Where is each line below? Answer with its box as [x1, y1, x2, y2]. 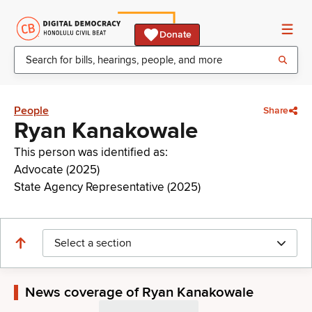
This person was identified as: [14, 145, 168, 159]
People [14, 103, 49, 118]
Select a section [54, 236, 132, 250]
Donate [159, 29, 192, 40]
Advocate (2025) [14, 162, 100, 177]
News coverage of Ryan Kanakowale [25, 283, 253, 301]
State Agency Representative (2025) [14, 180, 201, 194]
